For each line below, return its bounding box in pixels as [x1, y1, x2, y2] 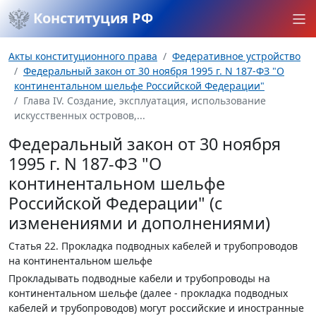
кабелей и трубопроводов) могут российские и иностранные [8, 301, 304, 315]
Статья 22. [8, 239, 59, 253]
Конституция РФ [30, 8, 153, 28]
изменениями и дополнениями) [8, 212, 270, 234]
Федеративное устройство [172, 49, 300, 63]
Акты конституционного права [8, 49, 157, 63]
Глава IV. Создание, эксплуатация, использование [23, 94, 266, 107]
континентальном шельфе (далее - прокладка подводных [8, 286, 288, 300]
